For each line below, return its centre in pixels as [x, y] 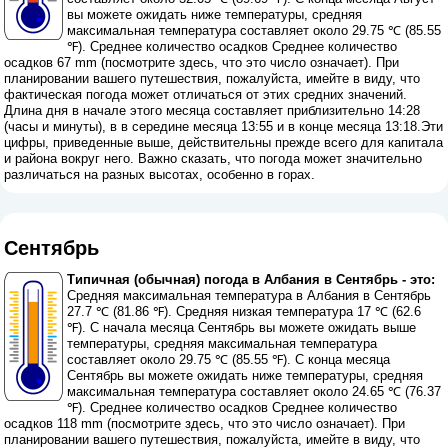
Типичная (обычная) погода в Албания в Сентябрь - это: [251, 279]
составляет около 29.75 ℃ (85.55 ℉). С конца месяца [229, 359]
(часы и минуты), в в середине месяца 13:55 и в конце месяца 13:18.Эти [224, 127]
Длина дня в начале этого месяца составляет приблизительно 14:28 [212, 111]
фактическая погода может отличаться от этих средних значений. [206, 95]
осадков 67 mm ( [55, 63]
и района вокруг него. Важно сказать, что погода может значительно [213, 159]
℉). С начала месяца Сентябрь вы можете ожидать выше [242, 327]
